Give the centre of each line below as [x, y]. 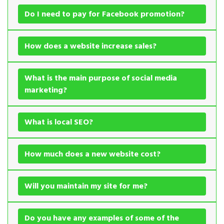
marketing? [46, 90]
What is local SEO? [59, 122]
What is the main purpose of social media [101, 78]
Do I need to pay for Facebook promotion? [104, 14]
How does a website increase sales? [90, 46]
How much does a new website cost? [92, 154]
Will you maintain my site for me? [86, 186]
